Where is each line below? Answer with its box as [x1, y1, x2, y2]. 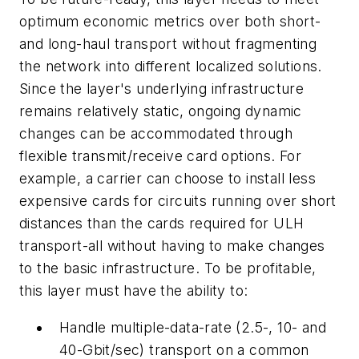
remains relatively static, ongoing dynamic [19, 103, 302, 120]
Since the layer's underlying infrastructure [19, 80, 305, 98]
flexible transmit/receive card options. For [19, 147, 302, 165]
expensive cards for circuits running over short [19, 192, 337, 210]
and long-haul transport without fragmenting [19, 35, 317, 53]
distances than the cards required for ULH [19, 215, 305, 232]
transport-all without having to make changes [19, 237, 325, 255]
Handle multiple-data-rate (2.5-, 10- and [59, 318, 326, 336]
